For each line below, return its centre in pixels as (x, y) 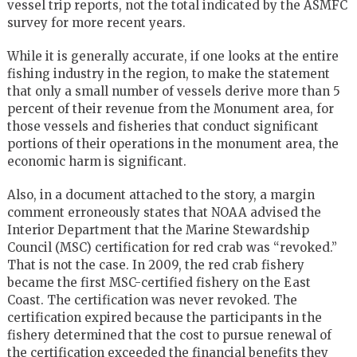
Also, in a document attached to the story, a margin (161, 194)
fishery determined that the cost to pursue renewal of (169, 335)
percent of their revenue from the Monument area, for (170, 108)
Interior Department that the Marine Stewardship (158, 229)
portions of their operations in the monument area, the (173, 143)
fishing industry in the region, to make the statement (168, 73)
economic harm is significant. (96, 161)
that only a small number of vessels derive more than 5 (173, 91)
